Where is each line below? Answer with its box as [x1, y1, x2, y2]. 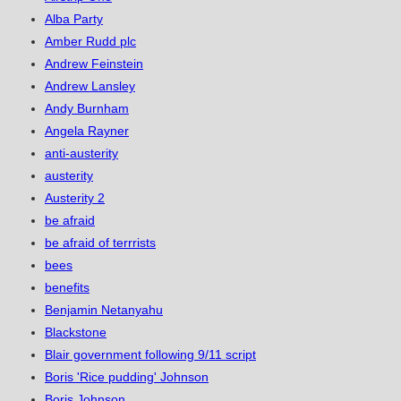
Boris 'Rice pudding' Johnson [45, 370, 209, 385]
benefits [45, 280, 90, 295]
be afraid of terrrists [45, 235, 156, 251]
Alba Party [45, 12, 103, 27]
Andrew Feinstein [45, 56, 143, 72]
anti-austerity [45, 146, 118, 161]
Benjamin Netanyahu [45, 303, 163, 318]
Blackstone [45, 325, 107, 340]
